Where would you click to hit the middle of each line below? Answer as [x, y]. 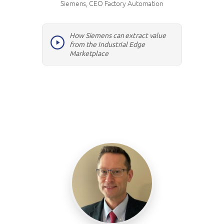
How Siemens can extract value [118, 36]
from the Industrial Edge [107, 45]
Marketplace [89, 54]
